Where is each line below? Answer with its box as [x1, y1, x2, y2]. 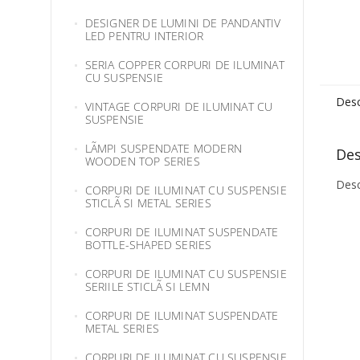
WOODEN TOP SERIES [84, 153, 200, 169]
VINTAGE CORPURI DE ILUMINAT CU [84, 99, 273, 114]
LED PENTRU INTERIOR [84, 28, 204, 43]
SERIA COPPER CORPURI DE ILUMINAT [84, 57, 284, 72]
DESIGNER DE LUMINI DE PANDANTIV [84, 15, 281, 31]
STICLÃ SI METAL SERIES [84, 195, 211, 211]
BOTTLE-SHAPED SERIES [84, 237, 212, 252]
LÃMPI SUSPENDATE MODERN [84, 141, 243, 156]
